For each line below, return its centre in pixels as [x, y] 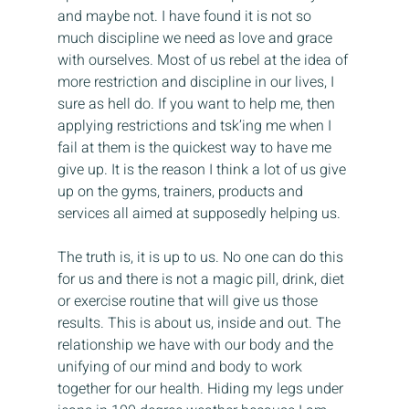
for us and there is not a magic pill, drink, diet [202, 280]
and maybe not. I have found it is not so [186, 17]
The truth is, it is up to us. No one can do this [202, 258]
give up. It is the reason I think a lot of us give [203, 170]
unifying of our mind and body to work [181, 367]
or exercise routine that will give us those [189, 302]
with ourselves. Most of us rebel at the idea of [204, 61]
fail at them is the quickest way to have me [196, 148]
